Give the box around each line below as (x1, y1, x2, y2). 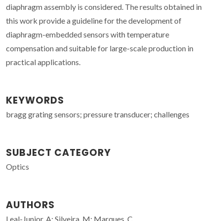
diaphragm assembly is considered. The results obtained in (6, 1, 202, 11)
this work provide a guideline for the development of (6, 15, 182, 25)
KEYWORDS (6, 93, 64, 107)
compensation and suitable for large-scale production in (6, 43, 193, 53)
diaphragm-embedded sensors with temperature (6, 29, 169, 39)
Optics (6, 161, 29, 171)
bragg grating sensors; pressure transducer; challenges (6, 109, 189, 119)
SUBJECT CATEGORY (6, 146, 111, 159)
